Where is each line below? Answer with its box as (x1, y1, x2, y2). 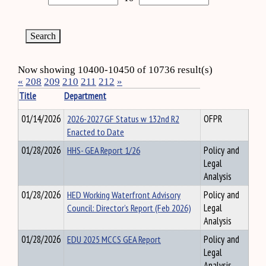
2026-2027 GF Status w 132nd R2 (67, 112, 179, 125)
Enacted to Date (67, 125, 124, 138)
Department (64, 89, 106, 102)
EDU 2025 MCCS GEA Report (67, 233, 161, 246)
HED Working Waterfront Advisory (67, 188, 180, 201)
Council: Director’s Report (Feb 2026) (67, 201, 191, 214)
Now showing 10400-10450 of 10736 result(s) (18, 64, 213, 75)
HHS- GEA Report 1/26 (67, 144, 140, 157)
